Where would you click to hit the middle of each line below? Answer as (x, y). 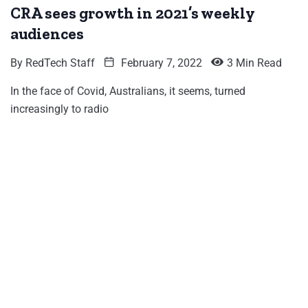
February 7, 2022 (160, 63)
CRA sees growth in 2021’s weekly (133, 13)
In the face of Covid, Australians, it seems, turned (128, 91)
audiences (47, 34)
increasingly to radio (59, 109)
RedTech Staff (60, 63)
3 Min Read (254, 63)
